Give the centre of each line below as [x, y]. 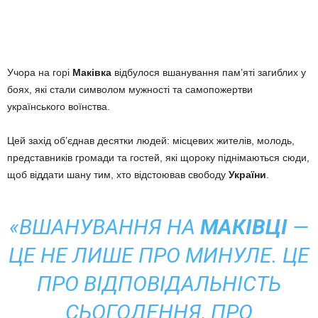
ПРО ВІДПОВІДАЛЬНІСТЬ [159, 283]
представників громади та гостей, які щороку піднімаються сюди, [158, 157]
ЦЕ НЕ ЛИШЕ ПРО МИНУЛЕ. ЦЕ [159, 255]
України [247, 174]
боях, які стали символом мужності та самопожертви [130, 89]
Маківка [92, 72]
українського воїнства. [59, 106]
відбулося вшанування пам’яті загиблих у [209, 72]
